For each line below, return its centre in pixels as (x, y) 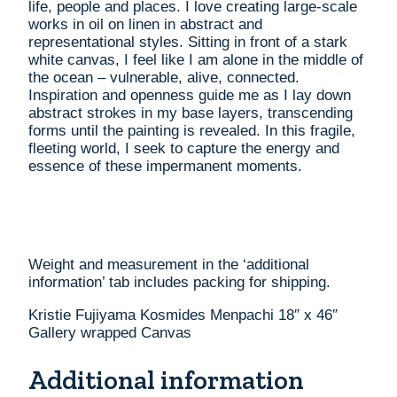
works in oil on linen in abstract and (145, 24)
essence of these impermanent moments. (165, 166)
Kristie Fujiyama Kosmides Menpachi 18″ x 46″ (183, 315)
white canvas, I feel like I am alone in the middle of (196, 59)
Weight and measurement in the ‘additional (169, 264)
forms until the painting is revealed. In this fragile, (192, 130)
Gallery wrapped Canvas (110, 332)
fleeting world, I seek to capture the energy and (184, 148)
